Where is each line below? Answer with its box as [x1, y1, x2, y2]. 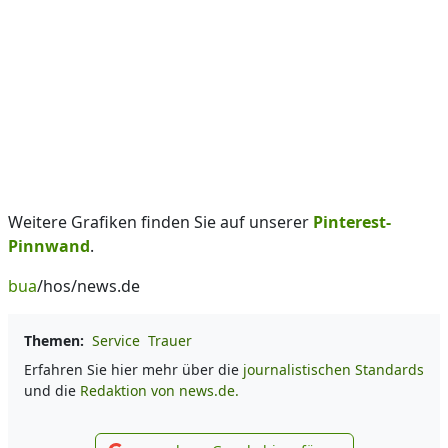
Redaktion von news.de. [80, 381, 239, 400]
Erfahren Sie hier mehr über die [24, 360, 243, 379]
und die [24, 381, 80, 400]
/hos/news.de [37, 275, 140, 297]
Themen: [24, 331, 84, 350]
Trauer [148, 331, 192, 350]
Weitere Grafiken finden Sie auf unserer [8, 211, 313, 233]
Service [92, 331, 140, 350]
